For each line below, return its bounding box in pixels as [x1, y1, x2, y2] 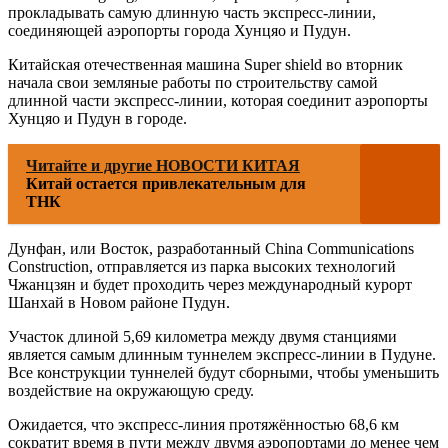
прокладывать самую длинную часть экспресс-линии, [8, 4, 376, 21]
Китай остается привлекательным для [26, 175, 306, 192]
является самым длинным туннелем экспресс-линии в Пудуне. [8, 346, 436, 363]
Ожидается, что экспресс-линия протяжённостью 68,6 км [8, 416, 399, 433]
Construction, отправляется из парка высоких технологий [8, 258, 396, 275]
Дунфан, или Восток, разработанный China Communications [8, 240, 414, 257]
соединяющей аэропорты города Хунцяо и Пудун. [8, 22, 351, 39]
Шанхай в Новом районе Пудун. [8, 294, 230, 311]
